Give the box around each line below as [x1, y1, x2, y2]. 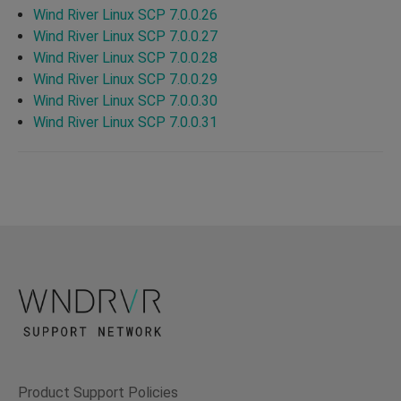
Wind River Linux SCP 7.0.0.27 [33, 27, 218, 45]
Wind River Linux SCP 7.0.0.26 [33, 5, 218, 23]
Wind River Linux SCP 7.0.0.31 [33, 113, 218, 131]
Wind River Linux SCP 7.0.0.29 [33, 70, 218, 88]
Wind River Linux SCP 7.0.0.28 [33, 48, 218, 66]
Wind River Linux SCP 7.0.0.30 [33, 91, 218, 109]
